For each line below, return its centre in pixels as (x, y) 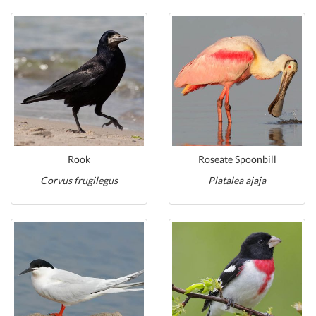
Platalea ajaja (237, 180)
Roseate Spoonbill (237, 159)
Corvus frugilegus (79, 180)
